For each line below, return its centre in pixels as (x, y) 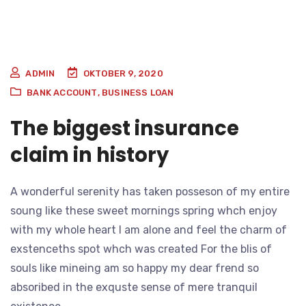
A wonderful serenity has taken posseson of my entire (150, 192)
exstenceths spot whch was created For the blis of (141, 249)
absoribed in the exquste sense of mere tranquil (134, 288)
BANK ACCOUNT (62, 93)
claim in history (89, 155)
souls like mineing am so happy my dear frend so (135, 268)
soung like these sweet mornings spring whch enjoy (144, 211)
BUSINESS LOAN (138, 93)
